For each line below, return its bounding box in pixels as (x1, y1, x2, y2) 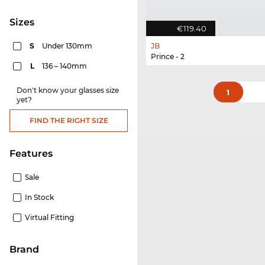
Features (15, 147, 53, 159)
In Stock (25, 192, 54, 202)
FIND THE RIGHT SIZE (29, 115, 108, 125)
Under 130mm (42, 41, 94, 50)
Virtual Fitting (25, 212, 74, 222)
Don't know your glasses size (17, 85, 119, 95)
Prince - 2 (151, 52, 185, 62)
